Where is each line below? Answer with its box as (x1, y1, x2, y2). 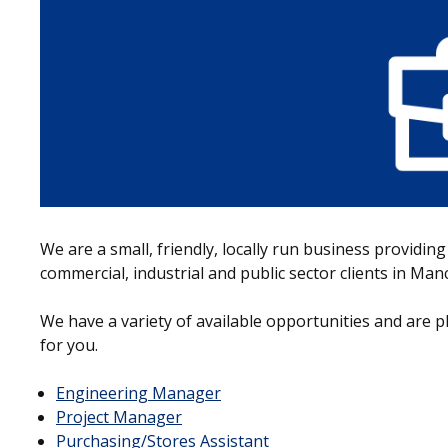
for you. (40, 334, 98, 357)
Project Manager (56, 406, 182, 429)
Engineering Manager (56, 382, 221, 405)
